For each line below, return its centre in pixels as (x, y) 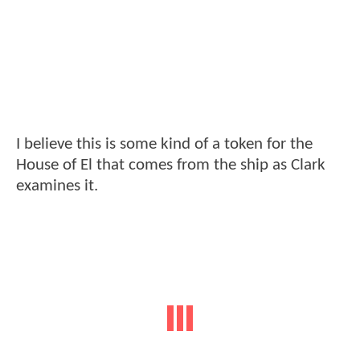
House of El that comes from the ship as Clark (171, 166)
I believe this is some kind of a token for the (164, 145)
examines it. (57, 186)
